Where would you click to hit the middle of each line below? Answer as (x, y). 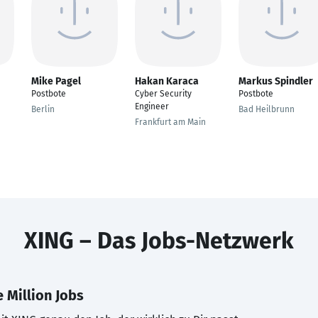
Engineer (152, 106)
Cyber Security (163, 94)
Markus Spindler (276, 81)
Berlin (43, 109)
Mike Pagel (56, 81)
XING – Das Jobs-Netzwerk (159, 241)
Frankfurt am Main (170, 122)
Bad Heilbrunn (267, 109)
